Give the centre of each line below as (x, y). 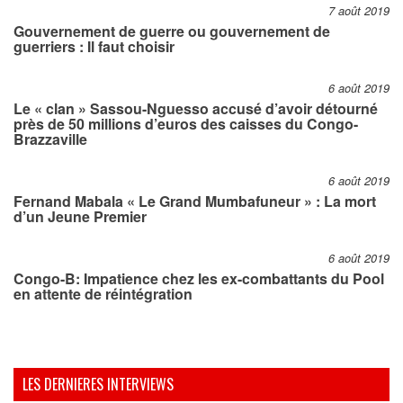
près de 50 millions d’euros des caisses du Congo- (186, 124)
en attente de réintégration (103, 294)
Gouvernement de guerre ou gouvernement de (172, 31)
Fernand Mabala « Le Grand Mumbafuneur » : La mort (195, 201)
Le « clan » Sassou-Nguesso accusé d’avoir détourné (196, 109)
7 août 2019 (359, 11)
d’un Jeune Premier (80, 217)
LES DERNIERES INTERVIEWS (98, 385)
